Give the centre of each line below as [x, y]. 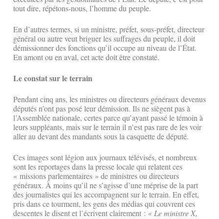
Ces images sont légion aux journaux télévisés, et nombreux [105, 157]
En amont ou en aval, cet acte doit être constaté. [88, 57]
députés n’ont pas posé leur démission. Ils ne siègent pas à [102, 109]
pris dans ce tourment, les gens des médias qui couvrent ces [104, 204]
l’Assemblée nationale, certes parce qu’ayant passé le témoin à [108, 118]
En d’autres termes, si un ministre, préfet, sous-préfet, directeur [109, 29]
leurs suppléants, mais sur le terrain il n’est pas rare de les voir [107, 127]
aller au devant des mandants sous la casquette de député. [101, 136]
